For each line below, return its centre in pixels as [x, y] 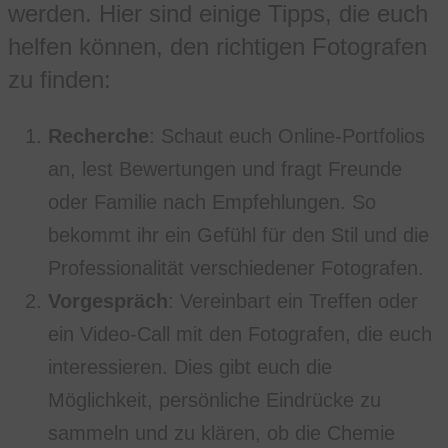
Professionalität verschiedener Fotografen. [236, 268]
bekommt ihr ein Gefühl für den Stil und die [238, 235]
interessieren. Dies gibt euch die [190, 367]
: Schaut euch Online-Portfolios [287, 136]
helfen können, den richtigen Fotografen [217, 47]
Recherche [98, 136]
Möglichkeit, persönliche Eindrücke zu [214, 400]
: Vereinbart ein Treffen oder [293, 301]
